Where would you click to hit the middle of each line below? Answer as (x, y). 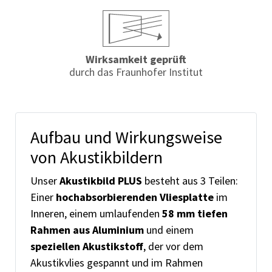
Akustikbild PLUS (101, 181)
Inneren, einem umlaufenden (96, 214)
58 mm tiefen (195, 214)
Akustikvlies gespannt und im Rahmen (117, 263)
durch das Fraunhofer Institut (136, 72)
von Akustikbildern (97, 158)
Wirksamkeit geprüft (136, 59)
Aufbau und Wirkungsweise (126, 138)
